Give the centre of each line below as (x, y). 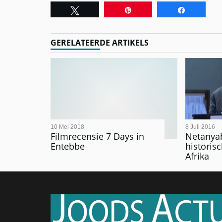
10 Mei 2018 (67, 127)
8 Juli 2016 (200, 127)
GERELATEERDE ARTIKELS (100, 42)
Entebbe (68, 146)
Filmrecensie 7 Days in (97, 137)
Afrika (197, 156)
